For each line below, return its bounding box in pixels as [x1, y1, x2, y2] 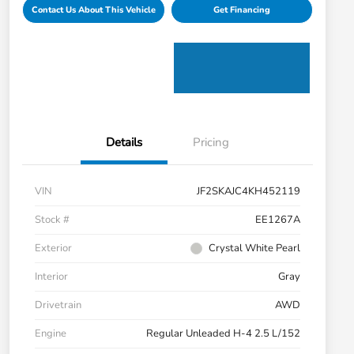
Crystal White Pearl [209, 241, 300, 256]
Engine [35, 326, 66, 341]
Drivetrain [35, 298, 81, 313]
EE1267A [255, 213, 300, 228]
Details [106, 134, 142, 151]
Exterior [35, 241, 72, 256]
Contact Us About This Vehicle [31, 4, 156, 17]
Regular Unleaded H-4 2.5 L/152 [146, 326, 300, 341]
